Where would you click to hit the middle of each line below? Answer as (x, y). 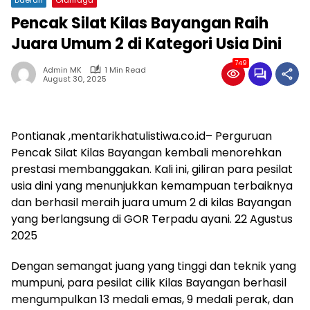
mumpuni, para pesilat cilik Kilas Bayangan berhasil (149, 282)
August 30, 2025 (75, 79)
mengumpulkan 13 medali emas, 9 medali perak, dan (152, 299)
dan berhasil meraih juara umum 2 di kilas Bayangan (151, 202)
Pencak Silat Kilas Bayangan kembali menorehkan (146, 152)
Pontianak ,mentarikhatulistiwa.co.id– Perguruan (142, 136)
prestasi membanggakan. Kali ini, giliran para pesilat (152, 169)
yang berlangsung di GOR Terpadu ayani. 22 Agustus (152, 219)
